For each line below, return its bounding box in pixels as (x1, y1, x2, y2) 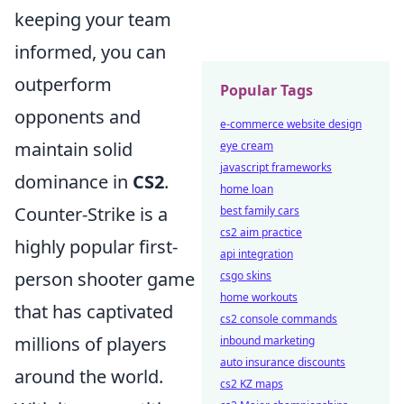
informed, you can (14, 40, 166, 64)
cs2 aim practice (220, 225, 302, 240)
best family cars (220, 203, 299, 218)
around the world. (14, 364, 163, 389)
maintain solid (14, 137, 133, 161)
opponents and (14, 105, 141, 129)
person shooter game (14, 267, 195, 291)
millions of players (14, 332, 167, 356)
